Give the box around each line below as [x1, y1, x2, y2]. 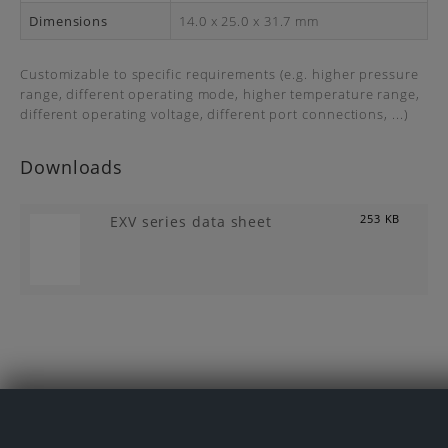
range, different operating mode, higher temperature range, [20, 85, 420, 103]
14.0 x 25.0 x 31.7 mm [179, 12, 320, 30]
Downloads [20, 155, 124, 179]
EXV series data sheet [110, 212, 273, 231]
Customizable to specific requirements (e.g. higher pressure [20, 65, 419, 83]
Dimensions [29, 12, 109, 30]
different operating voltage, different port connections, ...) [20, 105, 409, 123]
